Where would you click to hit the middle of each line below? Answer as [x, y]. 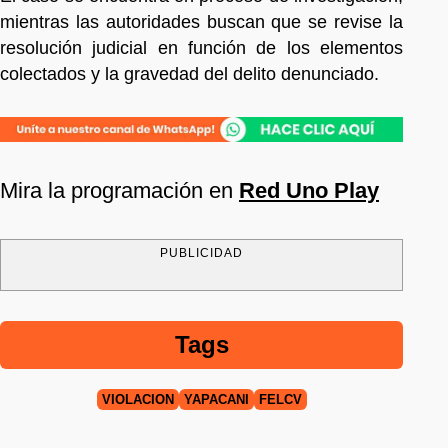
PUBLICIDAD [201, 252]
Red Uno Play [309, 190]
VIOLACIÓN [137, 399]
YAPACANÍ [216, 399]
